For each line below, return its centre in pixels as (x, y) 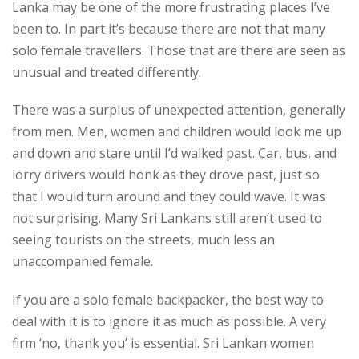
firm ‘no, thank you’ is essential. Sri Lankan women (163, 343)
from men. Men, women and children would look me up (177, 132)
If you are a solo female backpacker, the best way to (168, 300)
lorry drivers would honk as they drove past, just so (166, 175)
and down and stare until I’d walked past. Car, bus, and (174, 153)
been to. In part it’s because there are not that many (169, 28)
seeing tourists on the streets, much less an (143, 240)
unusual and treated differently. (107, 72)
